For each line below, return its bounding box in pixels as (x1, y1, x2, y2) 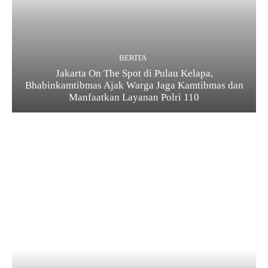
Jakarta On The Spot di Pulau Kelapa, (55, 67, 213, 79)
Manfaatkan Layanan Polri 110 (69, 91, 199, 103)
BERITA (118, 53, 147, 62)
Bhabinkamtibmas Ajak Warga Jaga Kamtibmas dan (25, 79, 243, 91)
